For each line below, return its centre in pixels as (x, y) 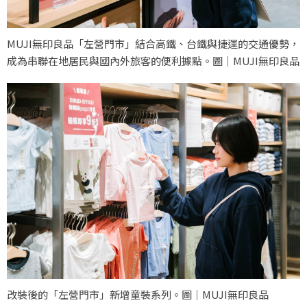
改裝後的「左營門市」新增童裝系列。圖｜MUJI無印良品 (138, 294)
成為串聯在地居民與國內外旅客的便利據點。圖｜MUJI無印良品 (153, 61)
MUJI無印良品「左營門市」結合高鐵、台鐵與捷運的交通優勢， (153, 44)
